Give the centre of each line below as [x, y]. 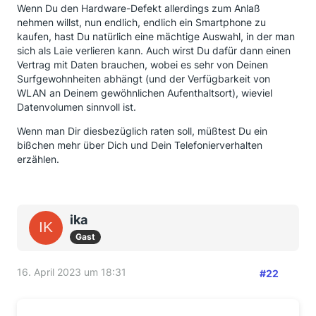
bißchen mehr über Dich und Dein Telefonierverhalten [140, 145]
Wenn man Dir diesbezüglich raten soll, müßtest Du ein [142, 131]
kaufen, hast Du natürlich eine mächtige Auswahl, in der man [156, 36]
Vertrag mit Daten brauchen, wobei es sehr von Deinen [142, 65]
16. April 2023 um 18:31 [72, 272]
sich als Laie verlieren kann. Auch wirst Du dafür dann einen [154, 50]
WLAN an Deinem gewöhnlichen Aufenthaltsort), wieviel [145, 93]
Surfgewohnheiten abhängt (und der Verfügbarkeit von [144, 79]
